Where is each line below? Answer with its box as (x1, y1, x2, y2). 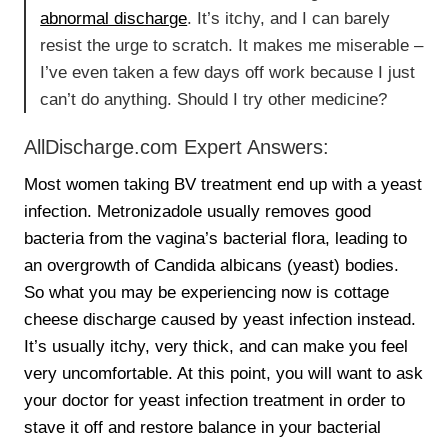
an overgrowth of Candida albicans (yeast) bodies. (24, 255, 400, 275)
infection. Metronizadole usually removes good (24, 201, 372, 221)
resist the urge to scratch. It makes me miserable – (40, 35, 424, 55)
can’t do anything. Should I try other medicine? (40, 89, 388, 109)
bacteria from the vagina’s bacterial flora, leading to (24, 228, 408, 248)
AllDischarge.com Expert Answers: (24, 135, 330, 158)
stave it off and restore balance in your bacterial (24, 417, 382, 437)
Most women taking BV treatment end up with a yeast (24, 174, 423, 194)
